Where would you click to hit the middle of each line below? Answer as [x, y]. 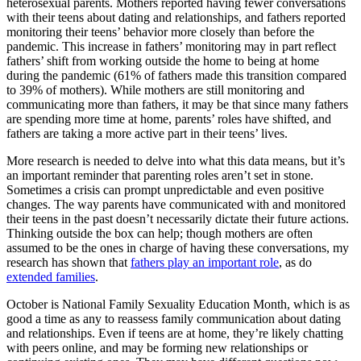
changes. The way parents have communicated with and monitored [176, 205]
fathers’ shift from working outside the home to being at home [163, 61]
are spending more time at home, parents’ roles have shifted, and [169, 119]
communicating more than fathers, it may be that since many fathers [177, 105]
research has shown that [68, 263]
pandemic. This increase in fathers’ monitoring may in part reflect [171, 47]
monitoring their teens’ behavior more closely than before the [160, 32]
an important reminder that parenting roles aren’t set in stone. [160, 176]
